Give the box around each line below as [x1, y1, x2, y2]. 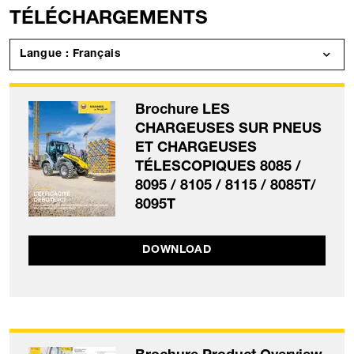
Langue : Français [73, 49, 122, 61]
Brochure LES [135, 104, 230, 119]
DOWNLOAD [142, 245, 212, 257]
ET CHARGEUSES [135, 141, 257, 156]
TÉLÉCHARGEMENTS [9, 10, 208, 30]
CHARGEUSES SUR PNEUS [135, 122, 322, 137]
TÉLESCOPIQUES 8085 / [135, 160, 301, 175]
